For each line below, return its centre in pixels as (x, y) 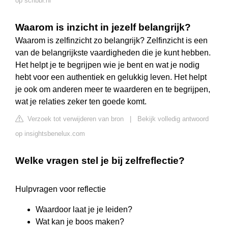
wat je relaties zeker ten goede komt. (81, 102)
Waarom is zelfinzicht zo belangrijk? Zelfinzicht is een (111, 41)
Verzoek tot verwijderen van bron (75, 119)
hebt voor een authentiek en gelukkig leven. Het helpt (111, 77)
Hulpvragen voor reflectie (61, 189)
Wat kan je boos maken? (80, 222)
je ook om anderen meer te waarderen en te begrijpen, (113, 90)
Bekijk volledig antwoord (173, 119)
